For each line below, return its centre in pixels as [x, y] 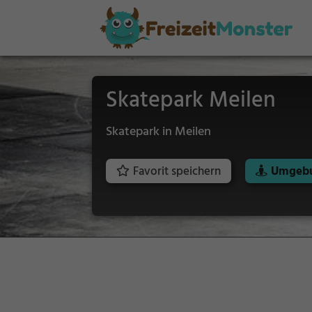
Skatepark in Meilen [158, 132]
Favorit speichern [177, 171]
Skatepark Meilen [191, 101]
